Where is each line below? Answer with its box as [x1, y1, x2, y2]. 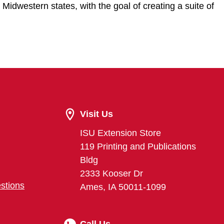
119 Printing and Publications [80, 141, 196, 151]
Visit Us [80, 109, 113, 119]
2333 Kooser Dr [80, 168, 143, 178]
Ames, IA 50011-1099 [80, 182, 166, 192]
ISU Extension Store [80, 128, 161, 138]
